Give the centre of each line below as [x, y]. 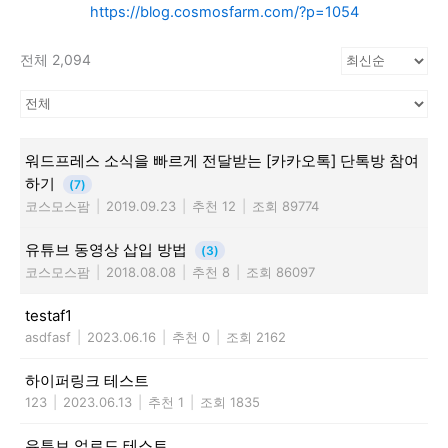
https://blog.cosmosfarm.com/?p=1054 [224, 11]
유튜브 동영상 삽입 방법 [108, 249]
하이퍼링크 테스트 [87, 380]
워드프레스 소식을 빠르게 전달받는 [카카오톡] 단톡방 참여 [222, 160]
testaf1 [48, 315]
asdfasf [48, 336]
